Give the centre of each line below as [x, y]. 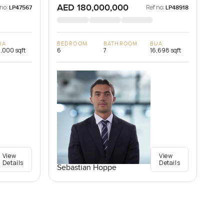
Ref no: [155, 7]
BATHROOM [120, 44]
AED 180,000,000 [93, 8]
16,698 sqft [166, 50]
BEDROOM [72, 44]
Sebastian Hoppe [87, 168]
